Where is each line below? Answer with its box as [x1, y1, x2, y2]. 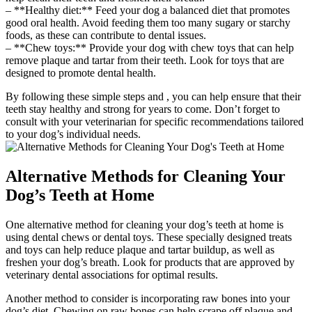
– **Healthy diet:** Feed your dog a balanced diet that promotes [6, 4, 290, 17]
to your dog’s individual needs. [6, 128, 141, 141]
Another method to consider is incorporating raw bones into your [6, 292, 290, 305]
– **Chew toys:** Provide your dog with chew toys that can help [6, 42, 294, 54]
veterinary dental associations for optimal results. [6, 269, 218, 281]
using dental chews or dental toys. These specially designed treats [6, 231, 292, 244]
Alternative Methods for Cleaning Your [6, 167, 286, 186]
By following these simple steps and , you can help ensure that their [6, 91, 301, 103]
